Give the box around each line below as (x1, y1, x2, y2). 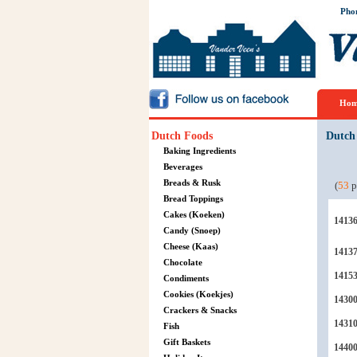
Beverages (163, 162, 202, 171)
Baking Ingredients (163, 146, 236, 155)
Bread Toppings (163, 194, 223, 203)
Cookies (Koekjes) (163, 289, 233, 299)
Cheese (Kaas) (163, 241, 218, 251)
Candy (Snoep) (163, 226, 221, 235)
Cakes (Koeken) (163, 210, 225, 219)
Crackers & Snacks (163, 305, 237, 315)
